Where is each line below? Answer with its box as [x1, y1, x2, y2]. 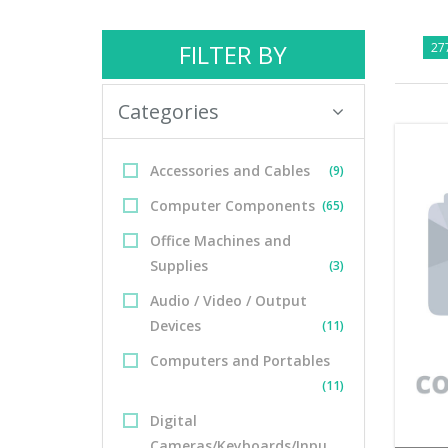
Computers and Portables [150, 351, 330, 370]
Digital [150, 411, 197, 430]
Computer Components [150, 196, 315, 215]
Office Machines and [150, 231, 291, 250]
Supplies [150, 256, 208, 275]
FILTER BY [179, 38, 288, 71]
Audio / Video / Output [150, 291, 307, 310]
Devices [150, 316, 201, 335]
